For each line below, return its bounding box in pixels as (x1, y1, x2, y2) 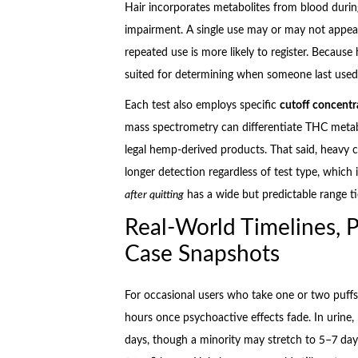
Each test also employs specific (124, 100, 280, 112)
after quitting (124, 189, 184, 201)
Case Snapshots (124, 242, 280, 265)
